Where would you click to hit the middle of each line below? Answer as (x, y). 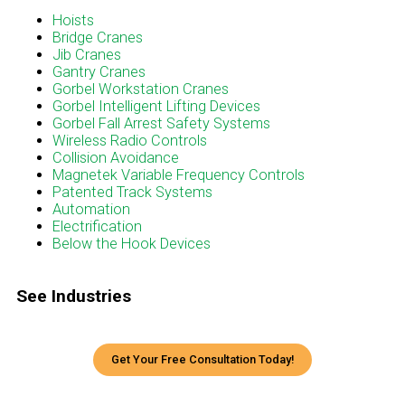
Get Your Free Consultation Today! (202, 359)
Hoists (73, 21)
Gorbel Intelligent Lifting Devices (156, 107)
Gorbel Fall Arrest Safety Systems (161, 124)
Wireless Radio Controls (130, 141)
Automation (91, 210)
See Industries (74, 296)
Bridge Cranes (98, 38)
